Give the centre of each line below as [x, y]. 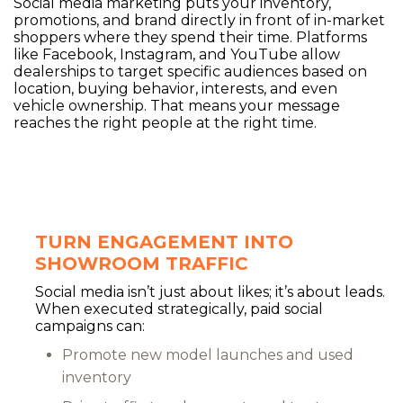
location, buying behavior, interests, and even [175, 88]
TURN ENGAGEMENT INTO [164, 242]
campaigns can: [90, 326]
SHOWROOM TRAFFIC [142, 263]
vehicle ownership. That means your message [177, 105]
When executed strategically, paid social [179, 309]
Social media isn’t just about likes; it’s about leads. [210, 291]
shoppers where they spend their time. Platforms [190, 37]
